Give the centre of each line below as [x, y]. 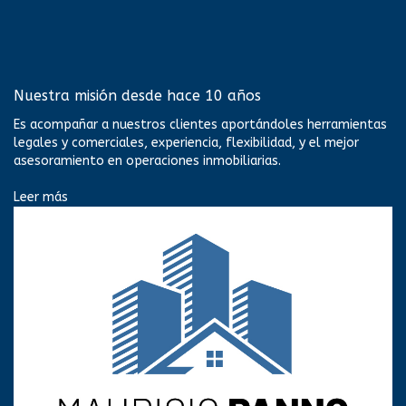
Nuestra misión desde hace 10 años [137, 96]
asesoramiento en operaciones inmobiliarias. [147, 161]
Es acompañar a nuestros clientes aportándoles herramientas [200, 125]
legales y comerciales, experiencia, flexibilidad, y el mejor [186, 143]
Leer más [41, 197]
